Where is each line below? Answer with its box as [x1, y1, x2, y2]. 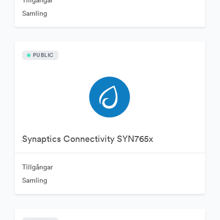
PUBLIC [32, 51, 54, 59]
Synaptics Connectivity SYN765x [22, 133, 153, 144]
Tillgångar [22, 162, 53, 171]
